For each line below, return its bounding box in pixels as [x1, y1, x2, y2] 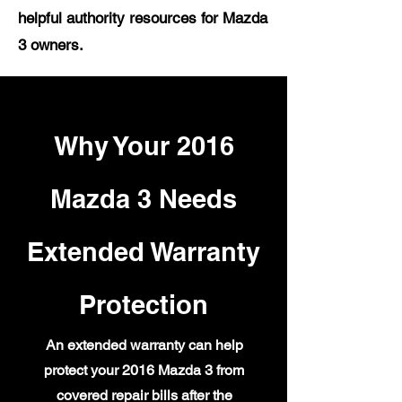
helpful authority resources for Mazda [18, 9, 267, 27]
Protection [79, 289, 208, 320]
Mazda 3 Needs [50, 183, 237, 214]
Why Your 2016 [53, 130, 234, 162]
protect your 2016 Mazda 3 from [44, 362, 244, 379]
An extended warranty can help [45, 336, 243, 354]
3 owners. [18, 36, 83, 54]
